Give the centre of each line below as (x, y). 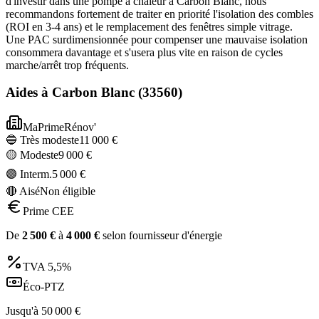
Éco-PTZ (44, 287)
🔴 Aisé (23, 192)
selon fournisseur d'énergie (161, 236)
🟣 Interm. (29, 174)
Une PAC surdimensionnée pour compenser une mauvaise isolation (157, 39)
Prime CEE (48, 211)
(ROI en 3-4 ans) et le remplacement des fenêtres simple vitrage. (149, 26)
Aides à (29, 93)
